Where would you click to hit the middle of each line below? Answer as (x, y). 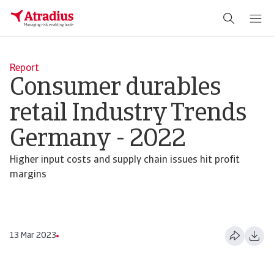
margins (28, 175)
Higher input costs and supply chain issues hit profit (125, 160)
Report (24, 68)
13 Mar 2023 (33, 236)
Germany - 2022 (98, 140)
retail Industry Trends (128, 114)
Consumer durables (116, 89)
